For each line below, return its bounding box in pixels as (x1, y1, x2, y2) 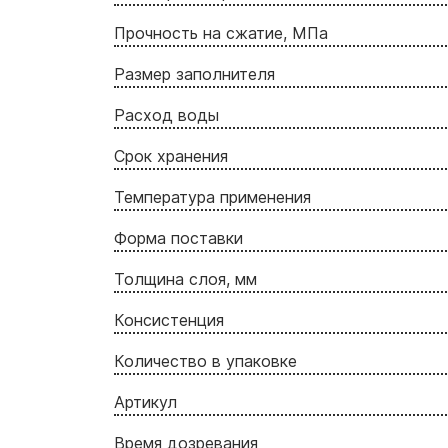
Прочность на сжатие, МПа (114, 22, 328, 43)
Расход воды (114, 104, 219, 125)
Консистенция (114, 309, 224, 330)
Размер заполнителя (114, 63, 275, 84)
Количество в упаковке (114, 350, 297, 371)
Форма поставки (114, 227, 243, 248)
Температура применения (114, 186, 311, 207)
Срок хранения (114, 145, 228, 166)
